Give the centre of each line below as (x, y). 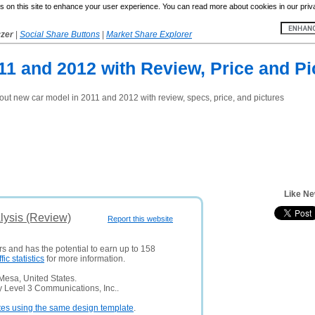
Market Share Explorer (149, 34)
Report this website (140, 219)
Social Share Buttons (60, 34)
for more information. (85, 259)
